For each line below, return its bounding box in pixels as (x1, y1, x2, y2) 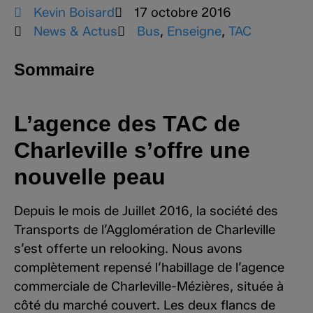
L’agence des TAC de (14, 111, 240, 136)
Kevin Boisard (34, 4, 115, 20)
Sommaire (14, 60, 94, 79)
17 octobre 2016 (134, 4, 231, 20)
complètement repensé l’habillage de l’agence (14, 259, 284, 275)
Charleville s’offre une (14, 138, 250, 163)
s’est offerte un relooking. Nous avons (14, 240, 242, 256)
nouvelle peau (14, 164, 166, 189)
